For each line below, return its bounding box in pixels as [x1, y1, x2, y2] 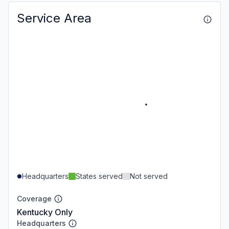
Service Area [17, 11, 91, 26]
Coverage [17, 194, 52, 203]
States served [76, 171, 123, 180]
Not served [130, 171, 168, 180]
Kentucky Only [17, 207, 73, 217]
